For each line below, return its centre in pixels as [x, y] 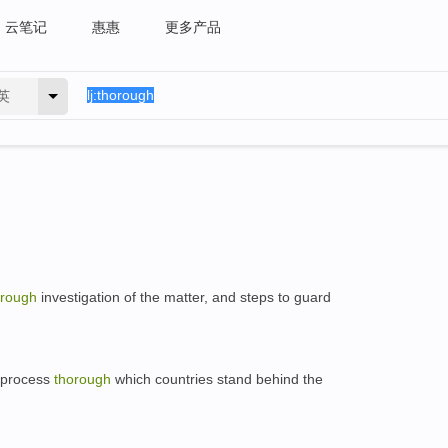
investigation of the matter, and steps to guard [184, 297]
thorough [82, 378]
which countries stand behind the [217, 378]
